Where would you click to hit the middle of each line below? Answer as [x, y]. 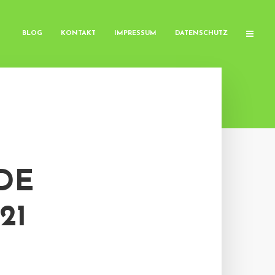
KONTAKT [78, 33]
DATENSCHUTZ [201, 33]
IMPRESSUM [135, 33]
